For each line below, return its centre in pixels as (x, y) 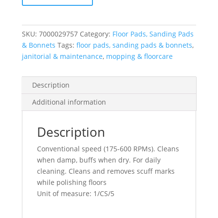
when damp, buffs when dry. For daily (99, 160)
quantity (35, 27)
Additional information (69, 102)
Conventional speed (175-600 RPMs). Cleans (108, 149)
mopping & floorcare (139, 56)
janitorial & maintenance (62, 56)
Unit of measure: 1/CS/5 (75, 193)
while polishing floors (72, 182)
